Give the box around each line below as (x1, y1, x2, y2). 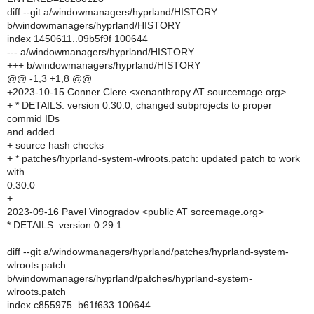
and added (7, 126, 55, 137)
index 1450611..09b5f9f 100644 (7, 33, 148, 44)
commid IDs (7, 113, 60, 124)
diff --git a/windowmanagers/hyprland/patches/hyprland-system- (7, 246, 289, 257)
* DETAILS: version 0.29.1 (7, 219, 122, 231)
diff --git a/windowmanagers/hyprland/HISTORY (7, 6, 217, 18)
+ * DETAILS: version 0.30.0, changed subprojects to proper (7, 100, 272, 111)
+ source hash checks (7, 139, 104, 151)
